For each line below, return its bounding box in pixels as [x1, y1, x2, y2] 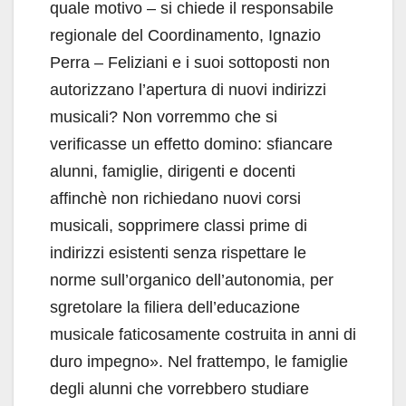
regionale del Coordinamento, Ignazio [50, 25, 321, 44]
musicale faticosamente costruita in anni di [50, 324, 356, 343]
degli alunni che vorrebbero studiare [50, 379, 309, 398]
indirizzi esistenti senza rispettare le [50, 243, 306, 262]
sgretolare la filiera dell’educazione [50, 297, 300, 316]
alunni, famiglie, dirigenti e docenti [50, 161, 295, 180]
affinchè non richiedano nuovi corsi [50, 188, 301, 208]
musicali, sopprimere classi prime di [50, 216, 307, 235]
